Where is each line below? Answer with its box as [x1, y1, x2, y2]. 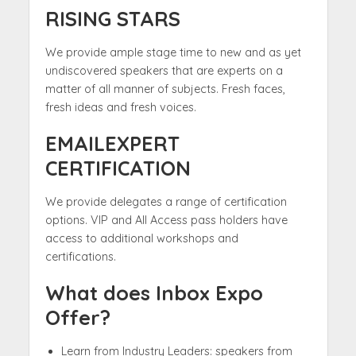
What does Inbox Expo [44, 280, 263, 305]
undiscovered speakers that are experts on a [44, 63, 283, 78]
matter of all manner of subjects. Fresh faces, [44, 81, 285, 96]
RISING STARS [44, 6, 180, 31]
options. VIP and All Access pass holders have [44, 212, 288, 227]
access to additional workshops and [44, 230, 238, 246]
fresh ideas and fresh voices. [44, 99, 196, 114]
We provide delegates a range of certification [44, 194, 287, 209]
